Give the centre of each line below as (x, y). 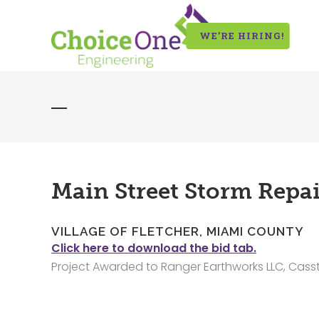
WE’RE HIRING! (242, 36)
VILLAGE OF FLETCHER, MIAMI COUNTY (178, 231)
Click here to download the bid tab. (154, 248)
